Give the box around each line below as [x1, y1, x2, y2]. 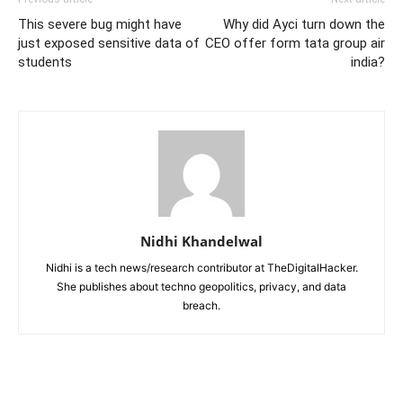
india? [351, 53, 385, 70]
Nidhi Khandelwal [140, 231, 263, 250]
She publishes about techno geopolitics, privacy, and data [57, 279, 346, 293]
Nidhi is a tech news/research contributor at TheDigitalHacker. [45, 260, 358, 274]
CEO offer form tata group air [205, 34, 385, 51]
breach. [183, 298, 220, 312]
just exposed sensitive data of [18, 34, 200, 51]
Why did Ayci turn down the [223, 15, 385, 32]
